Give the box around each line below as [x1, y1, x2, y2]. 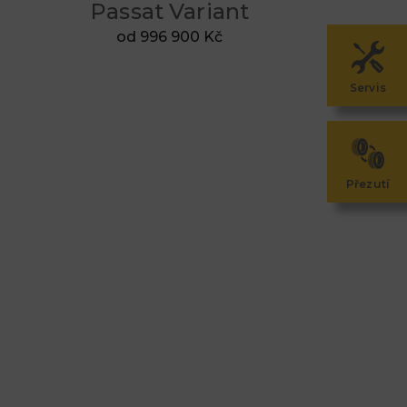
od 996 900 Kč [116, 28, 223, 46]
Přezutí [345, 177, 391, 191]
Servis [350, 81, 386, 94]
